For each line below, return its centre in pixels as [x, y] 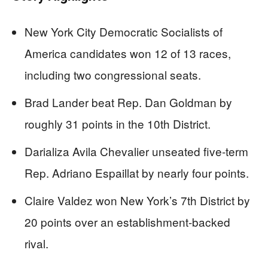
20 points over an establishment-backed [127, 221]
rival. [36, 243]
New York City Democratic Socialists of [124, 31]
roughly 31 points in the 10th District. [118, 123]
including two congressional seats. [113, 74]
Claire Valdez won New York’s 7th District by [137, 200]
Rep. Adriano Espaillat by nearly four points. [137, 172]
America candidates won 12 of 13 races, [128, 53]
